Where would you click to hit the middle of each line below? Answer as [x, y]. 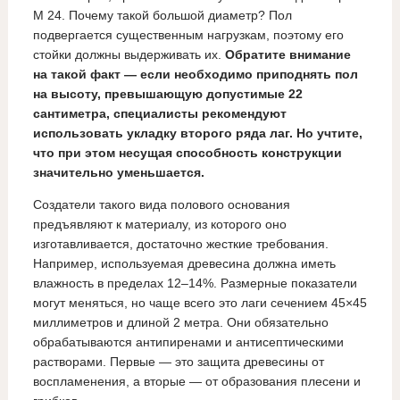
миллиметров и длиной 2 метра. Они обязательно [180, 323]
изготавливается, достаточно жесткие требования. [180, 244]
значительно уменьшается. [120, 173]
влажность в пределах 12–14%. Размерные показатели [195, 283]
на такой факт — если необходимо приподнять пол [195, 75]
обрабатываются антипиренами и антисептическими [188, 342]
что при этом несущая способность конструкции [187, 153]
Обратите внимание [287, 55]
